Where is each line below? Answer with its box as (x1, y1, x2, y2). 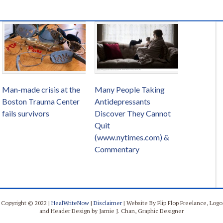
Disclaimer (93, 199, 122, 207)
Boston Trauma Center (2, 97, 80, 107)
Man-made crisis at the (2, 85, 80, 95)
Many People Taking (95, 85, 165, 95)
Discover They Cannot (95, 109, 171, 118)
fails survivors (2, 109, 49, 118)
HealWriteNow (51, 199, 89, 207)
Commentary (95, 144, 139, 154)
